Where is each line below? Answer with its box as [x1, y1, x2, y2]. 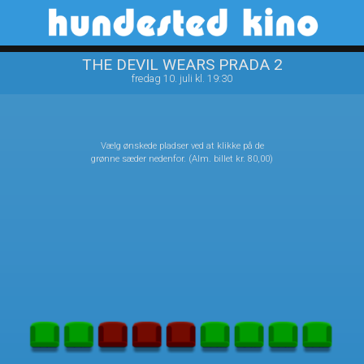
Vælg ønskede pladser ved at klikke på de [100, 141, 264, 151]
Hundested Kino [47, 13, 162, 32]
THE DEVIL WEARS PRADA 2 [81, 55, 283, 74]
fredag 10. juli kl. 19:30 [132, 72, 232, 84]
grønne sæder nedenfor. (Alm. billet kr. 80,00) [91, 154, 273, 164]
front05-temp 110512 [132, 26, 232, 38]
